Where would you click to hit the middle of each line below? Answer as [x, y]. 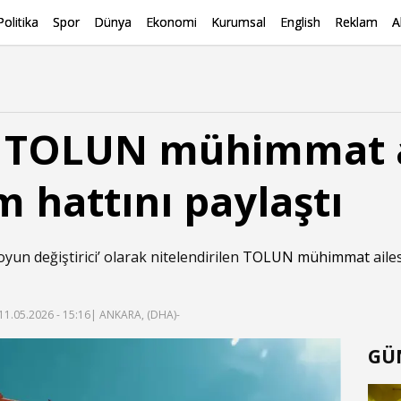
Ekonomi [171, 22]
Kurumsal [239, 22]
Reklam [356, 22]
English [300, 22]
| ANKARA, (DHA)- [135, 315]
